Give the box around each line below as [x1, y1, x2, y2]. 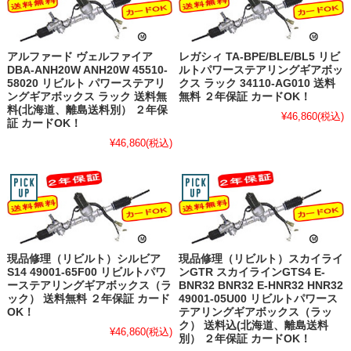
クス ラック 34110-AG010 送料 [179, 77, 336, 89]
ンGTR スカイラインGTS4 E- [179, 266, 326, 278]
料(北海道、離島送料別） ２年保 [6, 103, 168, 116]
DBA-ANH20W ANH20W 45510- [6, 63, 168, 76]
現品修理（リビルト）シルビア [6, 252, 161, 265]
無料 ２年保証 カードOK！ [179, 90, 312, 103]
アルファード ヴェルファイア [6, 50, 153, 63]
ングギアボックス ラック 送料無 [6, 90, 167, 103]
